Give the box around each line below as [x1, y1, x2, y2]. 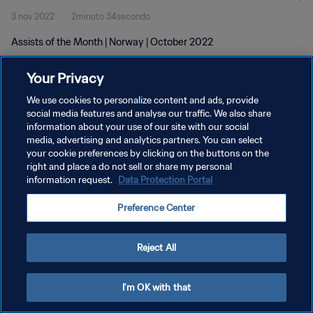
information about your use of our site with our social [27, 121, 249, 133]
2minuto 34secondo [71, 11, 150, 22]
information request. [27, 174, 115, 186]
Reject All [136, 242, 177, 254]
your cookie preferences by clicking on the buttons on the [27, 147, 270, 159]
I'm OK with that [122, 282, 191, 293]
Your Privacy [27, 69, 104, 87]
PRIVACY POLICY [11, 125, 79, 136]
